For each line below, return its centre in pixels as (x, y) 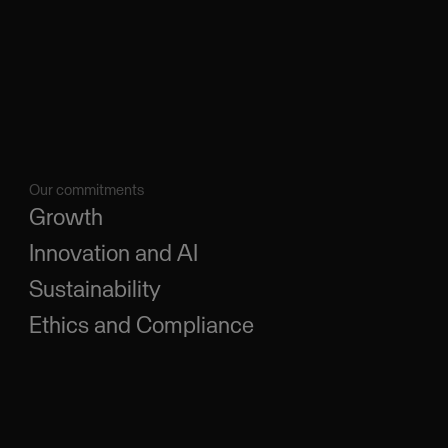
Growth (65, 217)
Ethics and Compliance (141, 325)
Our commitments (86, 190)
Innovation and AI (113, 253)
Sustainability (94, 289)
